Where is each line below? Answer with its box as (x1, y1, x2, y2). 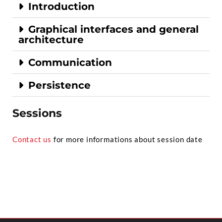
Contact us (12, 135, 52, 144)
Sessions (12, 107, 62, 120)
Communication (28, 56, 112, 68)
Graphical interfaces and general (28, 23, 199, 35)
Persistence (28, 79, 91, 91)
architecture (18, 34, 84, 46)
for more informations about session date (52, 135, 203, 144)
